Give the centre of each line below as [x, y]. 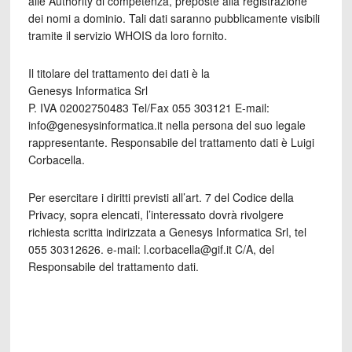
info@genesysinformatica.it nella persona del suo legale [167, 125]
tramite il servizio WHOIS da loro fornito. [127, 35]
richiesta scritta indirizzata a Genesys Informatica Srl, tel [167, 232]
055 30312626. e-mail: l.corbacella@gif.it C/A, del [151, 249]
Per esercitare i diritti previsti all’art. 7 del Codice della [161, 197]
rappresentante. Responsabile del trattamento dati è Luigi [171, 142]
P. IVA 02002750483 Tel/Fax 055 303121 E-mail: [148, 108]
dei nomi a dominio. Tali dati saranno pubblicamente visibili [174, 18]
